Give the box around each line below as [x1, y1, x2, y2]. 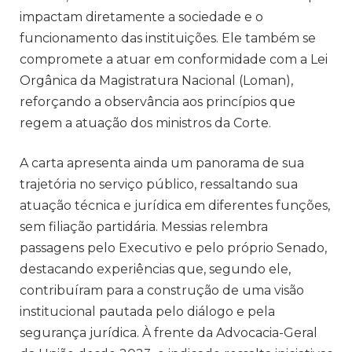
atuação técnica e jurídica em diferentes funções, [20, 198, 330, 214]
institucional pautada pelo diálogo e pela [20, 304, 275, 320]
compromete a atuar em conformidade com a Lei [20, 51, 328, 67]
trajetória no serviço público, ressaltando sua [20, 177, 298, 192]
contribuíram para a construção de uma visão [20, 283, 304, 299]
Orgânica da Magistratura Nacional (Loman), [20, 72, 293, 88]
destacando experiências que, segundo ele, [20, 262, 291, 277]
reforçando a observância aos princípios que [20, 93, 295, 109]
